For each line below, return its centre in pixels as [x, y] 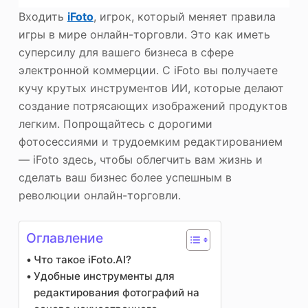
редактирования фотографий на [116, 293]
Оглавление [64, 238]
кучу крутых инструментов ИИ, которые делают [151, 88]
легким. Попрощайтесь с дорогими [115, 124]
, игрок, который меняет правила [184, 17]
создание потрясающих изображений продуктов [153, 106]
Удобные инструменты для [104, 276]
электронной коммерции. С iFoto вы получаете [148, 70]
